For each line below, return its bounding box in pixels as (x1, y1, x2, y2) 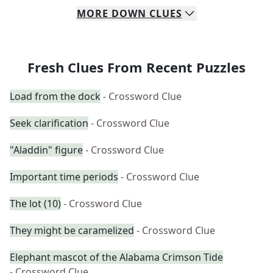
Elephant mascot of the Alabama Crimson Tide (10, 250, 223, 264)
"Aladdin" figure (10, 143, 83, 157)
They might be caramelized (10, 224, 134, 237)
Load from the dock (10, 90, 101, 103)
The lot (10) (10, 197, 61, 210)
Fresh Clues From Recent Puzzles (27, 58, 246, 76)
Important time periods (10, 170, 118, 183)
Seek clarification (10, 116, 88, 130)
